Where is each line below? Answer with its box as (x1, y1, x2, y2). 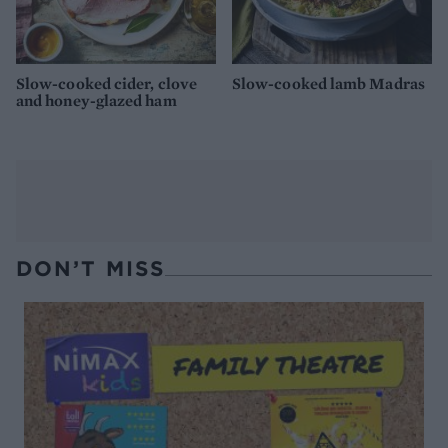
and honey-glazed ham (16, 90, 177, 112)
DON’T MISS (16, 255, 165, 283)
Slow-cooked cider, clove (16, 73, 197, 95)
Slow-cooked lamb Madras (232, 73, 425, 95)
